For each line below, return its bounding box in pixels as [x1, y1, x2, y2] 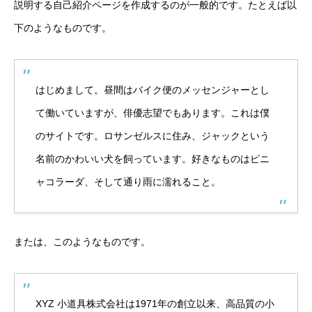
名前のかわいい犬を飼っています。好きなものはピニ [36, 153, 270, 164]
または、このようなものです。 [14, 236, 150, 247]
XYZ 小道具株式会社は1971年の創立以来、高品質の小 [36, 298, 274, 309]
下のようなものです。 [14, 22, 111, 33]
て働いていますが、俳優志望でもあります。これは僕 [36, 107, 270, 118]
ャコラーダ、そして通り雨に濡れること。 [36, 176, 221, 187]
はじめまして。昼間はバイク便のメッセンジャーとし [36, 84, 270, 95]
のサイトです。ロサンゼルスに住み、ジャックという [36, 130, 270, 141]
